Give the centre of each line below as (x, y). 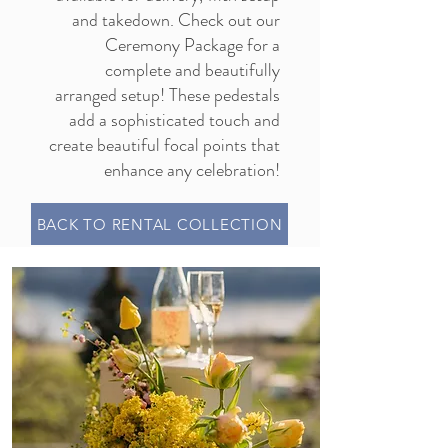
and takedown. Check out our (176, 20)
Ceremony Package (174, 45)
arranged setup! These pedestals (167, 95)
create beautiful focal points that (164, 145)
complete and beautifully (192, 70)
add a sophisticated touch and (174, 120)
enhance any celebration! (192, 170)
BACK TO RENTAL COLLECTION (159, 224)
